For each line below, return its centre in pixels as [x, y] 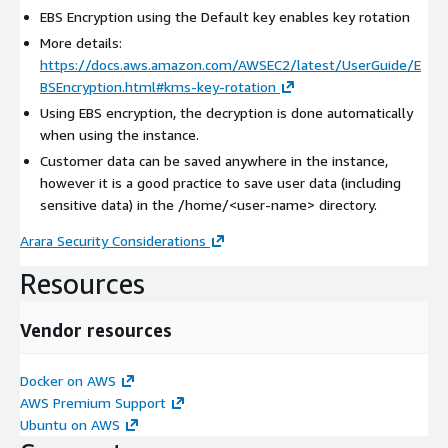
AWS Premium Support [93, 403]
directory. [346, 205]
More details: [81, 43]
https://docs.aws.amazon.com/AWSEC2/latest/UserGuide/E [230, 65]
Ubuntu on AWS [70, 425]
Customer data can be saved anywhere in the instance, [214, 161]
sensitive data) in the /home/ [134, 205]
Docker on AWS [68, 381]
